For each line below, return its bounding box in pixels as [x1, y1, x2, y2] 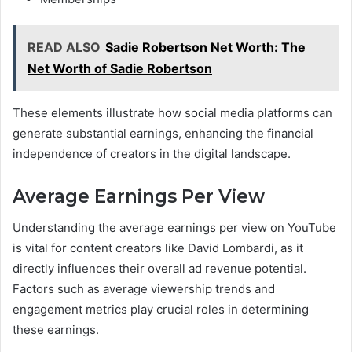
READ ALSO [27, 38, 101, 55]
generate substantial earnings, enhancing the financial [13, 125, 313, 141]
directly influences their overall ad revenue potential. [13, 261, 306, 277]
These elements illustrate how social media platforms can [13, 104, 332, 120]
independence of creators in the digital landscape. [13, 145, 291, 161]
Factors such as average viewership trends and [13, 281, 275, 297]
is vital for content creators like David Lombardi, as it [13, 240, 303, 256]
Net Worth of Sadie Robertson [27, 60, 212, 76]
